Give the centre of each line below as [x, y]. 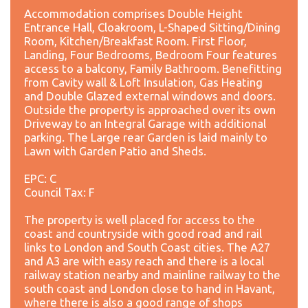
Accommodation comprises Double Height [133, 13]
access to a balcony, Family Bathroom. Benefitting [153, 68]
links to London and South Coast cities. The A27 [147, 247]
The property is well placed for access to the [140, 219]
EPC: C [40, 178]
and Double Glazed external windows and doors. [150, 96]
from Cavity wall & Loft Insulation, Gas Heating [143, 82]
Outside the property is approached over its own [150, 109]
